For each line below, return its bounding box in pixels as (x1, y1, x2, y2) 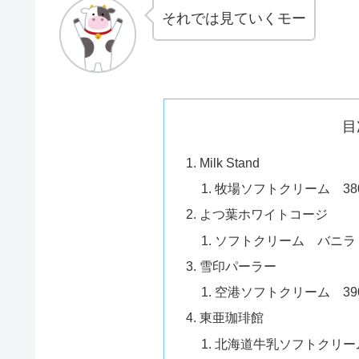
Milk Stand (199, 155, 260, 170)
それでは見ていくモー (162, 10, 306, 26)
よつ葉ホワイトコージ (199, 207, 328, 222)
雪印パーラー (199, 258, 276, 273)
